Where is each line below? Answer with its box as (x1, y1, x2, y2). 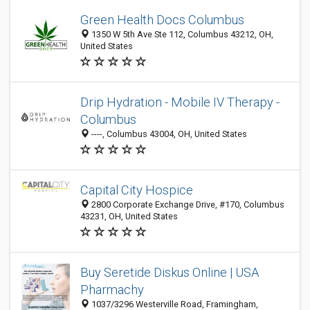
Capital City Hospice (80, 183, 193, 197)
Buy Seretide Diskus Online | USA (80, 265, 259, 280)
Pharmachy (80, 282, 144, 297)
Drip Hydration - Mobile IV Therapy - (80, 95, 280, 109)
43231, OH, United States (80, 211, 178, 221)
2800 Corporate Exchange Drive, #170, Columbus (89, 199, 284, 210)
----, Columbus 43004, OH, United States (89, 129, 247, 139)
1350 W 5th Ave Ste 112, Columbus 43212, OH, (89, 29, 273, 39)
